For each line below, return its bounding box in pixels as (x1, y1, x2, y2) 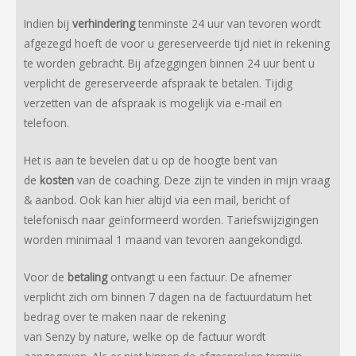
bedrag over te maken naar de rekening (24, 308, 226, 324)
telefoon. (24, 114, 75, 130)
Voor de (24, 269, 68, 284)
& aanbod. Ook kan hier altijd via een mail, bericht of (24, 192, 290, 207)
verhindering (72, 15, 138, 31)
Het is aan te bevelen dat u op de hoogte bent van (24, 152, 277, 168)
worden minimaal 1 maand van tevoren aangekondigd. (24, 231, 306, 247)
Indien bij (24, 15, 72, 31)
